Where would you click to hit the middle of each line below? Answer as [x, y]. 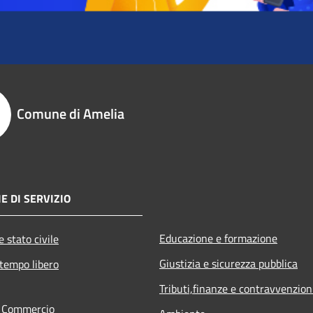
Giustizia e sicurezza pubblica [228, 264]
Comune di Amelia [71, 114]
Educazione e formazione [218, 239]
